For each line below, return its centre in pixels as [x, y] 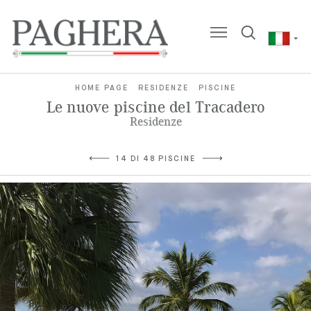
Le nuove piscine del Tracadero [155, 108]
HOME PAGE [102, 88]
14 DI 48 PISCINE [155, 159]
